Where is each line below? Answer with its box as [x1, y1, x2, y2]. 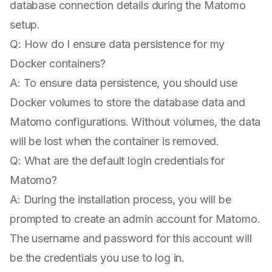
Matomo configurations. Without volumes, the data [10, 115, 261, 129]
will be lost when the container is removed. [10, 135, 220, 148]
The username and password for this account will [10, 232, 252, 245]
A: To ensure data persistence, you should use [10, 76, 237, 90]
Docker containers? [10, 57, 106, 70]
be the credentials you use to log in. [10, 251, 185, 265]
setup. [10, 18, 41, 32]
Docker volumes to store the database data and [10, 96, 245, 109]
